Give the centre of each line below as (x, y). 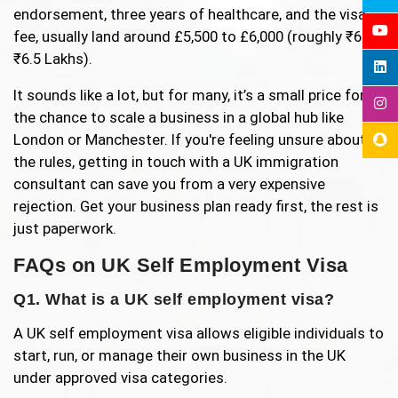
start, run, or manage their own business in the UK (179, 356)
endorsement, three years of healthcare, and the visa (190, 15)
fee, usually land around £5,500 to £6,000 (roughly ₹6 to (197, 37)
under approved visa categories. (120, 378)
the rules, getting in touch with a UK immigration (176, 162)
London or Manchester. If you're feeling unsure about (190, 140)
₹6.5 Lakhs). (53, 59)
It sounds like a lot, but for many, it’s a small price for (189, 96)
